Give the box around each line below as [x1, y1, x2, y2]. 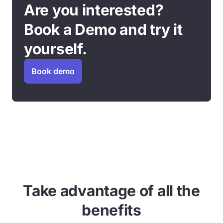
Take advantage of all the [23, 182, 200, 200]
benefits [82, 201, 141, 219]
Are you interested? [24, 1, 164, 19]
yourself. [24, 40, 87, 58]
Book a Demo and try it [24, 20, 183, 38]
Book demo [31, 66, 75, 76]
